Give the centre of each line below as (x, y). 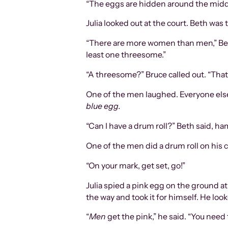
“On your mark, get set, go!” (136, 165)
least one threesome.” (126, 55)
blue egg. (104, 106)
